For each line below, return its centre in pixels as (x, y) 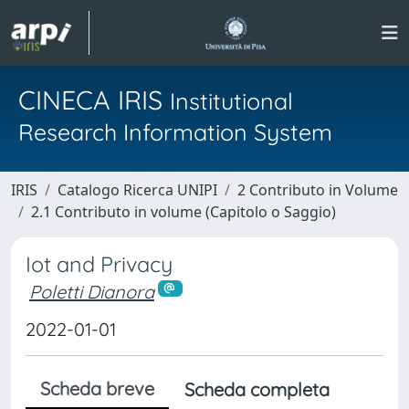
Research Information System (175, 132)
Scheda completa (257, 389)
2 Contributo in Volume (318, 190)
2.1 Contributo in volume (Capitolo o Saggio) (184, 212)
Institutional (231, 101)
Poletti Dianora (92, 292)
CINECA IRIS (94, 100)
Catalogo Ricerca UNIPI (137, 190)
